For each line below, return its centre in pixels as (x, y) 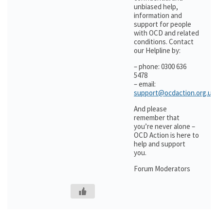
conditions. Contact (164, 42)
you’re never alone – (164, 126)
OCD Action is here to (166, 135)
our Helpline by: (157, 50)
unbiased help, (156, 7)
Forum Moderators (162, 169)
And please (150, 109)
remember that (157, 118)
